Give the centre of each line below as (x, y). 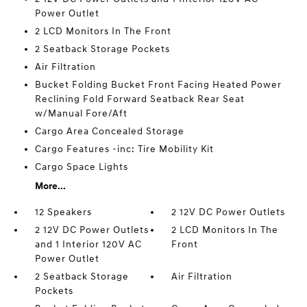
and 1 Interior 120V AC (88, 244)
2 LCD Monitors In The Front (103, 31)
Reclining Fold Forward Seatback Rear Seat (139, 99)
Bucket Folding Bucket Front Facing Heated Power (158, 85)
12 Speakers (63, 212)
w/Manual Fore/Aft (81, 113)
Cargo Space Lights (81, 167)
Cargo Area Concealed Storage (109, 131)
